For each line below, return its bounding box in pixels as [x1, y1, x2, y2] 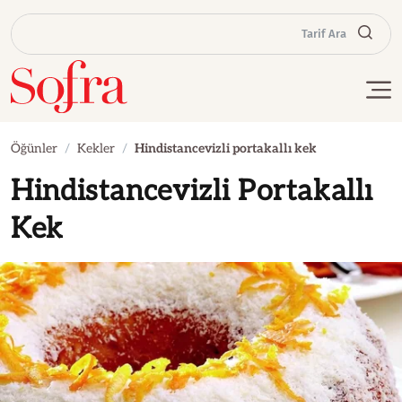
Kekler [77, 140, 115, 156]
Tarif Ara [301, 27, 346, 41]
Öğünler [11, 140, 57, 156]
